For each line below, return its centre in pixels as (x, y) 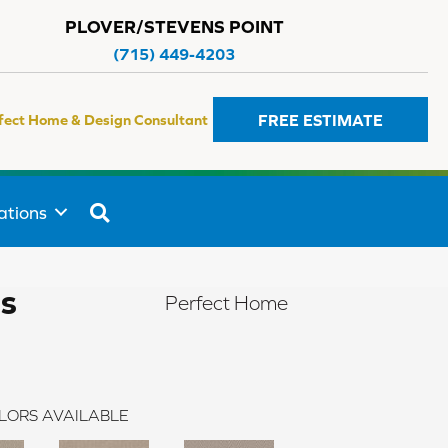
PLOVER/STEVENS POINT (174, 26)
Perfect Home (226, 303)
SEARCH (149, 210)
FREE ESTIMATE (321, 119)
